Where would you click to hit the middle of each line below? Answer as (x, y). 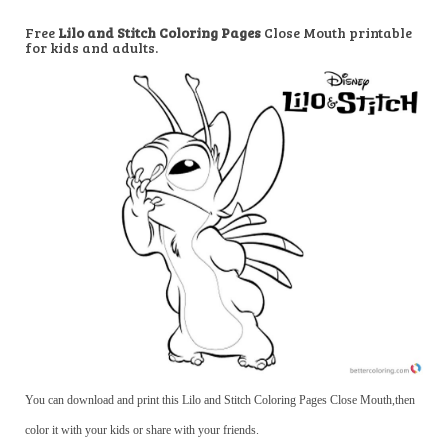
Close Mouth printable (336, 32)
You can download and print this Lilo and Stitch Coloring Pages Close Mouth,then (220, 400)
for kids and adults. (91, 47)
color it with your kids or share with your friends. (142, 430)
